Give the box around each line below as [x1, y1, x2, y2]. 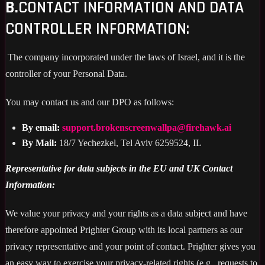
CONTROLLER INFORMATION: [5, 18, 189, 40]
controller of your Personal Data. [5, 68, 127, 79]
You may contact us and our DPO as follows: [5, 96, 174, 107]
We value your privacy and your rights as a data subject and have [5, 208, 247, 218]
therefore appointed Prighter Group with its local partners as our [5, 224, 243, 235]
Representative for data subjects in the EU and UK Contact [5, 163, 232, 173]
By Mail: [22, 137, 57, 148]
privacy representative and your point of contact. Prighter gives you [5, 241, 256, 251]
